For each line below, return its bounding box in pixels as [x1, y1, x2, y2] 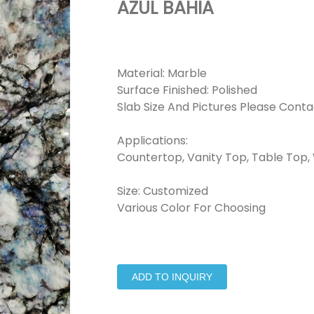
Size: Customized [116, 183, 208, 199]
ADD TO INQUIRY [131, 271, 212, 282]
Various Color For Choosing [116, 200, 266, 216]
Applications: [116, 132, 191, 149]
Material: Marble [116, 65, 207, 81]
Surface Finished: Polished [116, 82, 257, 98]
